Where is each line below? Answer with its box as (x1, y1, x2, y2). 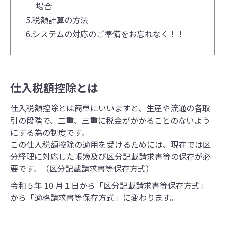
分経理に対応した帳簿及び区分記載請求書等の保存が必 (10, 150, 211, 163)
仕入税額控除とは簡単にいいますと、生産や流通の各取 (10, 102, 210, 115)
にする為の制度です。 (10, 126, 89, 139)
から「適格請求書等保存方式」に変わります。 (10, 191, 178, 204)
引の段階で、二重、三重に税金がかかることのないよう (10, 114, 210, 127)
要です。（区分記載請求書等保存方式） (10, 162, 154, 175)
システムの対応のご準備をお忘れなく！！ (32, 28, 185, 40)
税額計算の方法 (32, 14, 88, 26)
